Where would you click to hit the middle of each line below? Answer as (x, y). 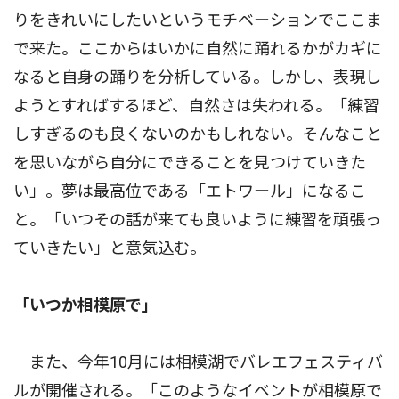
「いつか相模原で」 (85, 305)
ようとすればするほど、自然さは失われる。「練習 (196, 105)
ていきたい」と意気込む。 (110, 248)
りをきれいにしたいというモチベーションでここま (198, 20)
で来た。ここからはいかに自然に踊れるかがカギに (198, 48)
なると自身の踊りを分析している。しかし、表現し (197, 77)
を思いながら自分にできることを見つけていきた (190, 162)
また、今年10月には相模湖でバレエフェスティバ (198, 362)
